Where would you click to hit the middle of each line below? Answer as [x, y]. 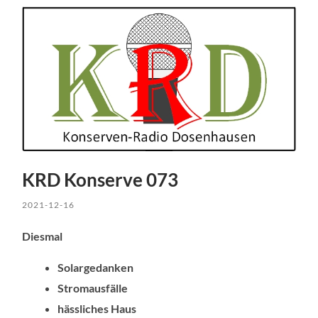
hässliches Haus [97, 308]
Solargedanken [96, 267]
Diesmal [43, 236]
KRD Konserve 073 [100, 179]
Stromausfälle [93, 287]
